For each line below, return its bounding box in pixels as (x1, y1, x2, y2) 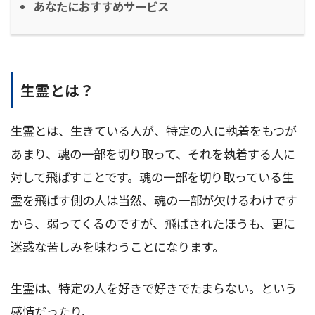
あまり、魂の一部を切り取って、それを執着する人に (11, 144, 295, 162)
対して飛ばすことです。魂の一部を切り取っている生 (11, 167, 294, 186)
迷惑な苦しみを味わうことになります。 (11, 237, 224, 255)
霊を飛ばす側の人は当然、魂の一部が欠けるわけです (11, 191, 297, 209)
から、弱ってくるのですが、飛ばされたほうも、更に (11, 214, 295, 232)
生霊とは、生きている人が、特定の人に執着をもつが (11, 121, 297, 139)
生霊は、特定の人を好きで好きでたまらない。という (11, 278, 297, 297)
